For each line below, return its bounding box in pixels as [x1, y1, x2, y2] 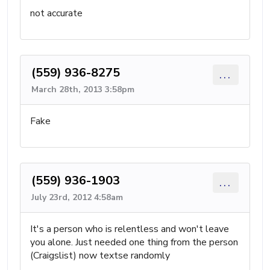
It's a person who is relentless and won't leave [30, 222, 229, 236]
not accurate [30, 7, 83, 20]
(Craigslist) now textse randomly [30, 249, 170, 262]
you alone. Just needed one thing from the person [30, 236, 238, 249]
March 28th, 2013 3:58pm [31, 84, 134, 95]
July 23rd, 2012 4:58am [31, 192, 123, 203]
